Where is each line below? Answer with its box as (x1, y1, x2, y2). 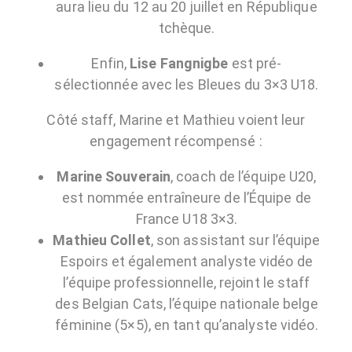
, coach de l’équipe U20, (170, 167, 317, 185)
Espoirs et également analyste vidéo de (60, 252, 313, 269)
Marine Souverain (57, 167, 171, 185)
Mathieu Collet (53, 231, 151, 248)
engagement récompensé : (90, 132, 262, 149)
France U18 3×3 (135, 210, 235, 227)
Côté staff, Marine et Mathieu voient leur (46, 111, 306, 128)
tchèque (158, 19, 212, 36)
